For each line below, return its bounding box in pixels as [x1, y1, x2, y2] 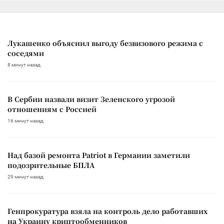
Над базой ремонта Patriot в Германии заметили [7, 149, 190, 160]
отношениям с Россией [7, 103, 96, 114]
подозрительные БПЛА [7, 159, 94, 170]
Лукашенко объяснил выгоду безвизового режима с [7, 37, 203, 48]
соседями [7, 47, 44, 58]
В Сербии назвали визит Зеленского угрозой [7, 93, 175, 104]
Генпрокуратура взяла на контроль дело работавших [7, 205, 207, 216]
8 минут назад [7, 61, 40, 67]
